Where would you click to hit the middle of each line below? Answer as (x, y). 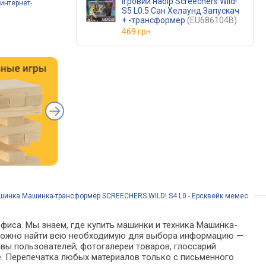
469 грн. (137, 31)
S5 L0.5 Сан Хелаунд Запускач (180, 11)
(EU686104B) (212, 20)
